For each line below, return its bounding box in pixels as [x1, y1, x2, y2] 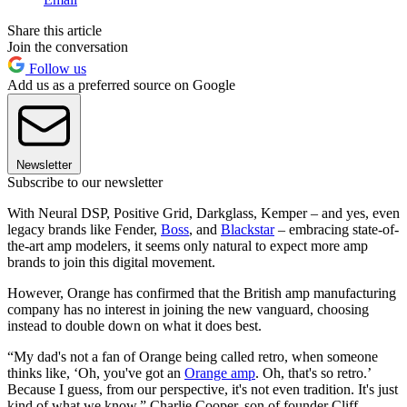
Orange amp [184, 364, 255, 381]
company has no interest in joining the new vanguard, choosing [7, 301, 369, 317]
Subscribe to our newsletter [7, 174, 163, 190]
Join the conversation [7, 38, 128, 55]
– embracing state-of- [274, 221, 399, 237]
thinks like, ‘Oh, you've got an [7, 364, 184, 381]
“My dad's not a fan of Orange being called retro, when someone [7, 348, 378, 364]
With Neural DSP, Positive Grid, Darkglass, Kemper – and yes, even [7, 204, 400, 221]
